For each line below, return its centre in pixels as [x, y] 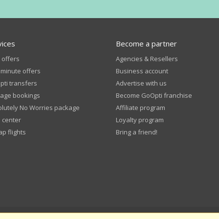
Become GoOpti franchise [154, 95]
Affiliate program [141, 108]
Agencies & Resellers [147, 59]
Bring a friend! [137, 132]
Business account [142, 71]
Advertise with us [142, 83]
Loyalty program [140, 120]
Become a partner [147, 44]
